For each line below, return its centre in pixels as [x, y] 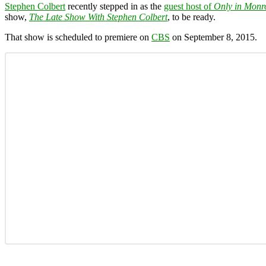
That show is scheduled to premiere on [78, 37]
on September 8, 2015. [213, 37]
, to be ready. [191, 17]
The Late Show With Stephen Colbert [98, 17]
